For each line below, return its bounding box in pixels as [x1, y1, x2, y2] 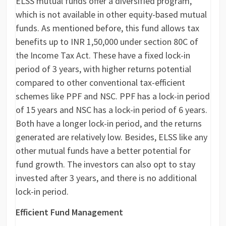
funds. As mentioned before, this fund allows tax [16, 22, 200, 34]
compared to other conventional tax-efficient [16, 77, 186, 89]
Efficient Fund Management [16, 206, 124, 218]
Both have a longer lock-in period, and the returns [16, 118, 202, 130]
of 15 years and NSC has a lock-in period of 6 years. [16, 104, 208, 116]
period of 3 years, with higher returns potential [16, 63, 192, 75]
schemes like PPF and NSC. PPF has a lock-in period [16, 90, 210, 102]
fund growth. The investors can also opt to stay [16, 158, 196, 171]
